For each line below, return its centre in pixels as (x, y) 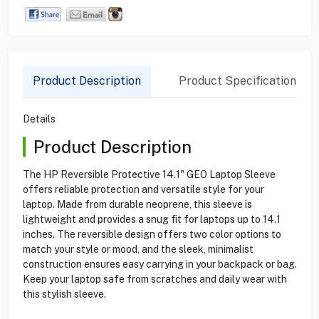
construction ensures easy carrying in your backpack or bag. (159, 264)
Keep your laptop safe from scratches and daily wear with (155, 279)
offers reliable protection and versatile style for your (143, 189)
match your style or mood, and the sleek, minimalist (138, 249)
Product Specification (237, 80)
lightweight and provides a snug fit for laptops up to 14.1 (151, 219)
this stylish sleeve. (64, 294)
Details (39, 119)
